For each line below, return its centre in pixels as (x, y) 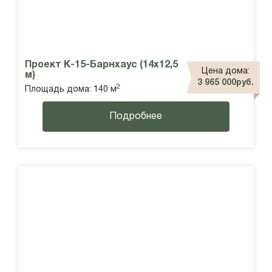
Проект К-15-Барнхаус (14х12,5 (101, 65)
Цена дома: (226, 72)
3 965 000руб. (226, 83)
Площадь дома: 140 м (71, 89)
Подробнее (136, 116)
